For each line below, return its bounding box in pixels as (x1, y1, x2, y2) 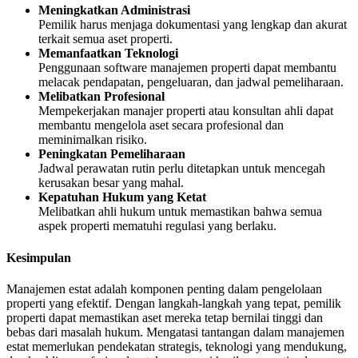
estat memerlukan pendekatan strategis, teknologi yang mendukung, (6, 340, 347, 353)
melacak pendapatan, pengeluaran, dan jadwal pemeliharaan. (38, 75, 344, 89)
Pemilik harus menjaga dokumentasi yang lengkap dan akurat (38, 18, 347, 32)
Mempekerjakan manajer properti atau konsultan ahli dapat (38, 104, 333, 118)
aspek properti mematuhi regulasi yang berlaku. (38, 219, 276, 233)
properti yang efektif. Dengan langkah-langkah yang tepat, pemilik (6, 296, 341, 310)
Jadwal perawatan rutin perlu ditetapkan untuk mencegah (38, 161, 325, 176)
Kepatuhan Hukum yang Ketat (38, 190, 206, 205)
